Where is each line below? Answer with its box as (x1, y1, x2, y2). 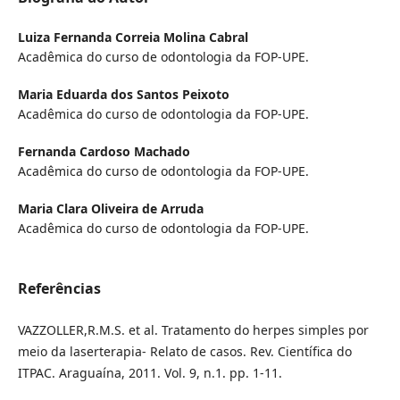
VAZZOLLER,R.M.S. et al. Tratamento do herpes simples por (17, 321, 369, 339)
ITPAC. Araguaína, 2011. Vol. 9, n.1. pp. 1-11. (17, 364, 282, 382)
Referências (17, 279, 101, 299)
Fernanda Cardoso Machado (17, 143, 190, 161)
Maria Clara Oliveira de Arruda (17, 200, 204, 218)
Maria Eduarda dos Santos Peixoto (17, 86, 229, 104)
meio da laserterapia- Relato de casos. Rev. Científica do (17, 343, 352, 361)
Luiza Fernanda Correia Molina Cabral (17, 29, 248, 46)
